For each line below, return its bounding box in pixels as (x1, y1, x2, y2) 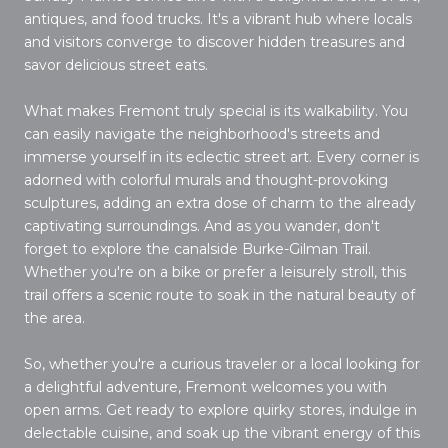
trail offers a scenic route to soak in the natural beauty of (24, 285, 415, 304)
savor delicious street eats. (24, 55, 208, 74)
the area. (24, 308, 85, 327)
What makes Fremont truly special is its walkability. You (24, 101, 408, 120)
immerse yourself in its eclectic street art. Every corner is (24, 147, 419, 166)
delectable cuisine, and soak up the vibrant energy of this (24, 423, 420, 442)
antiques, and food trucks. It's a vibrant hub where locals (24, 9, 412, 28)
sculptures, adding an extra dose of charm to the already (24, 193, 416, 212)
